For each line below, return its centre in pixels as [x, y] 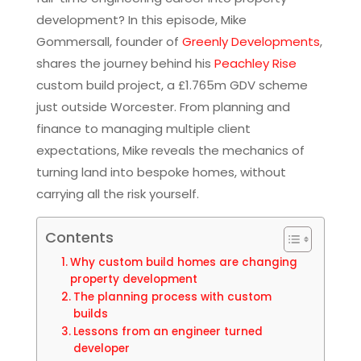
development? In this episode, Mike [141, 19]
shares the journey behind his [125, 63]
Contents [79, 237]
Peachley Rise [255, 63]
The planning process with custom [172, 297]
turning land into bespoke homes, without [161, 172]
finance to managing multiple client [143, 128]
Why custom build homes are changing [183, 262]
